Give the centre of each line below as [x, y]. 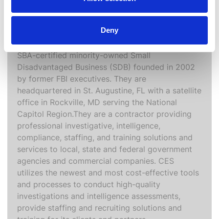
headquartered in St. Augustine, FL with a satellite [109, 90]
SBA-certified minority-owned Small [84, 55]
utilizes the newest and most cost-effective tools [108, 172]
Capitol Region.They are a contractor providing [104, 114]
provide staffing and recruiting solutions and [99, 208]
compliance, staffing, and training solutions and [105, 137]
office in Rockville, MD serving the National [97, 102]
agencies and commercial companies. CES [96, 161]
